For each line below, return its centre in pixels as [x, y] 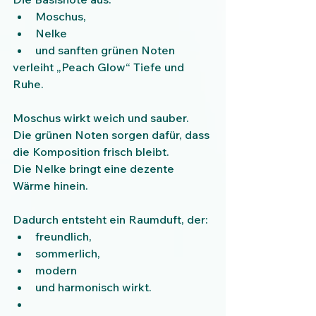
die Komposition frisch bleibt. [91, 152]
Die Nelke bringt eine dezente [95, 169]
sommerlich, [68, 254]
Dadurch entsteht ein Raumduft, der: [110, 220]
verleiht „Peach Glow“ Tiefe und [100, 67]
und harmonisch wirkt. [93, 287]
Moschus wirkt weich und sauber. [101, 118]
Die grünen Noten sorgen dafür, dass [113, 135]
